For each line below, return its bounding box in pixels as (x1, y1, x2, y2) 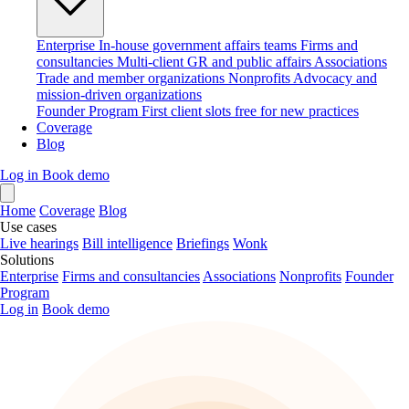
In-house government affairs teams (99, 37, 297, 53)
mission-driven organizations (37, 87, 202, 102)
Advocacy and (293, 70, 377, 86)
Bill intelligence (82, 236, 173, 251)
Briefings (176, 236, 229, 251)
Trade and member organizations (37, 70, 225, 86)
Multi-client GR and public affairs (117, 54, 311, 69)
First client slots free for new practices (142, 103, 359, 119)
